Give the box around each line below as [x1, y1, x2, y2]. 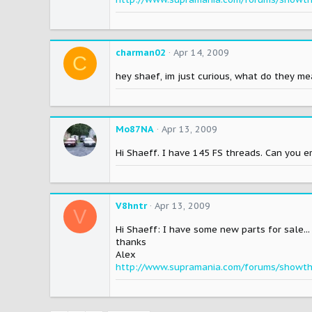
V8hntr [116, 200, 147, 212]
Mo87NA [116, 123, 154, 136]
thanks [116, 236, 146, 249]
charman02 [116, 47, 166, 59]
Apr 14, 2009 [173, 47, 229, 59]
